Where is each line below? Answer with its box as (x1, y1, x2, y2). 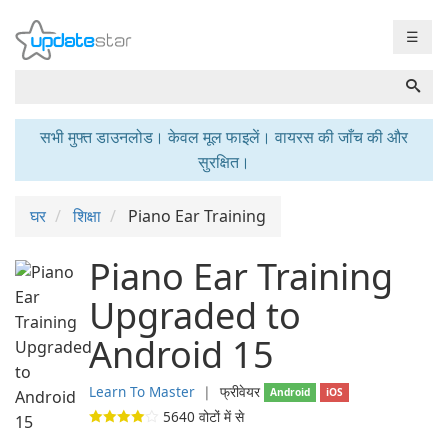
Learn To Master (89, 382, 195, 401)
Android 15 (89, 330, 274, 379)
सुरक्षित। (198, 151, 250, 173)
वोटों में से (195, 407, 244, 426)
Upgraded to (89, 291, 301, 340)
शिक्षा (73, 205, 101, 227)
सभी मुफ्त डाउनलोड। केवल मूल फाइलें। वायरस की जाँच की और (40, 126, 408, 148)
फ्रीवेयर (220, 382, 260, 401)
